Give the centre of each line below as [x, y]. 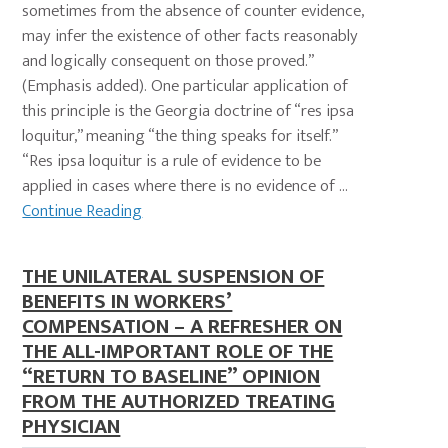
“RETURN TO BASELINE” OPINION [171, 377]
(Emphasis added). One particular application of [185, 86]
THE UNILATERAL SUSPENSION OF [173, 277]
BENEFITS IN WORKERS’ [127, 302]
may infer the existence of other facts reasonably [190, 36]
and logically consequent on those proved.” [168, 61]
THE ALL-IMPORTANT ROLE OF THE [178, 352]
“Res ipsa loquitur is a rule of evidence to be [172, 161]
